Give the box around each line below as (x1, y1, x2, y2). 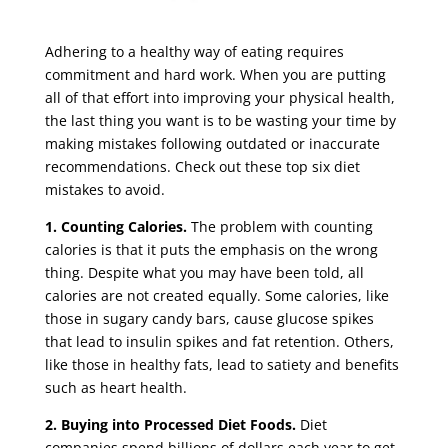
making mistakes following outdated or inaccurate (44, 134, 380, 154)
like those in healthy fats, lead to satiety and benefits (44, 355, 399, 375)
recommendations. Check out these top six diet (44, 157, 360, 177)
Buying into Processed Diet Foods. (60, 415, 300, 435)
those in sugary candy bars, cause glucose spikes (44, 309, 374, 329)
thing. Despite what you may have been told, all (44, 263, 364, 283)
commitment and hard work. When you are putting (44, 65, 386, 85)
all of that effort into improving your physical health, (44, 88, 395, 108)
